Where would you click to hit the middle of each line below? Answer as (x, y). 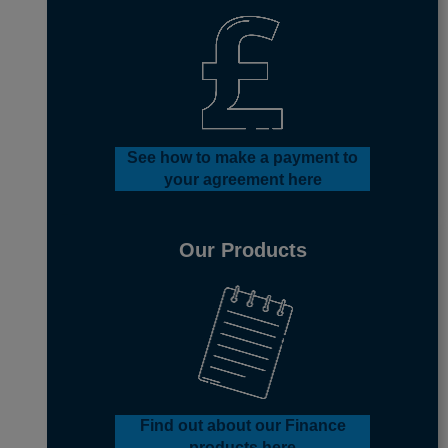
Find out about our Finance (242, 426)
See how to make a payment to (243, 158)
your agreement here (242, 180)
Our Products (242, 250)
